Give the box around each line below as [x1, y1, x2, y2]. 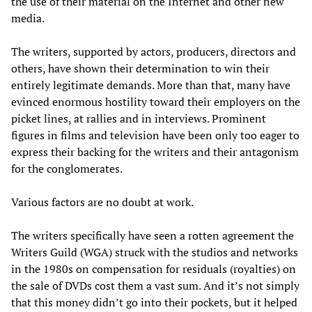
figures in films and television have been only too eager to [11, 127, 299, 143]
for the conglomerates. [11, 160, 123, 176]
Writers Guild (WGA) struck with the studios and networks [11, 244, 298, 260]
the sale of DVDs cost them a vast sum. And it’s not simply [11, 277, 299, 293]
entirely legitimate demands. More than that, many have [11, 77, 290, 93]
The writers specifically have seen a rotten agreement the [11, 227, 294, 243]
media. [11, 10, 45, 26]
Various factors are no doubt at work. [11, 194, 194, 210]
